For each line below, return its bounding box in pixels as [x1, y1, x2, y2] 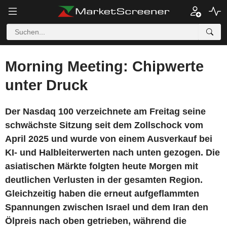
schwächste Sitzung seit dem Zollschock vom [5, 120, 203, 130]
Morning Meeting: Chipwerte [5, 58, 204, 74]
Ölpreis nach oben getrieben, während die [5, 216, 186, 226]
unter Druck [5, 77, 88, 93]
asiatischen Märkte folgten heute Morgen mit [5, 161, 198, 171]
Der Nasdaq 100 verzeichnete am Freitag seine [5, 106, 206, 117]
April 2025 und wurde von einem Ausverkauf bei [5, 134, 212, 144]
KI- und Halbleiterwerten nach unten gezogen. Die [5, 147, 220, 158]
